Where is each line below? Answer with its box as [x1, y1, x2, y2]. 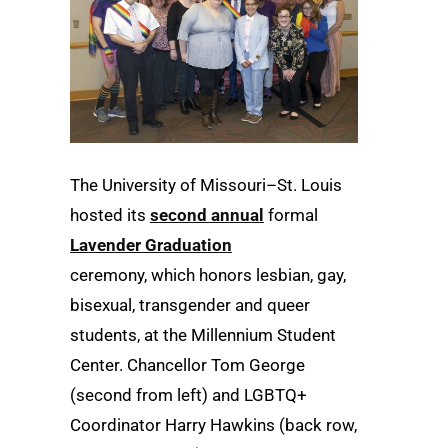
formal [264, 204, 318, 225]
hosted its [70, 204, 150, 225]
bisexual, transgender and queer [70, 294, 310, 315]
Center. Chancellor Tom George [70, 354, 305, 375]
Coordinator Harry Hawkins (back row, [70, 414, 357, 435]
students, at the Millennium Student [70, 324, 336, 345]
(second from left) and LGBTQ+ [70, 384, 307, 405]
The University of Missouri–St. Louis [70, 174, 342, 195]
